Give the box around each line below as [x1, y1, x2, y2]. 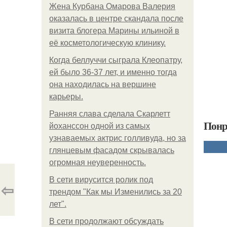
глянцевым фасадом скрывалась [49, 146, 174, 155]
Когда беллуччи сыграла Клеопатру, [49, 56, 182, 64]
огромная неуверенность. [49, 158, 146, 167]
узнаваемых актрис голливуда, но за [49, 134, 186, 142]
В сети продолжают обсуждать [49, 217, 164, 225]
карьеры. [49, 92, 83, 101]
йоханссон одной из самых [49, 122, 150, 130]
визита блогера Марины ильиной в [49, 26, 179, 35]
